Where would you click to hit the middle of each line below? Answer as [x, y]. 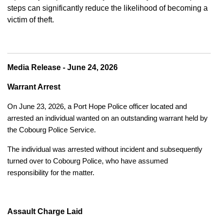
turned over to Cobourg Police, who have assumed [88, 161]
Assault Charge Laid [45, 211]
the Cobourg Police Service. [52, 130]
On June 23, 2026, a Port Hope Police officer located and [97, 106]
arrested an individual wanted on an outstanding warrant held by [108, 118]
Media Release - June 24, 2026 [63, 67]
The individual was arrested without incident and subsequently [105, 149]
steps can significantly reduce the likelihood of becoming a [108, 8]
